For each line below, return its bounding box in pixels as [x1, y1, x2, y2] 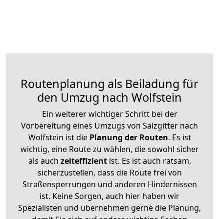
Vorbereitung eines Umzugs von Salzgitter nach [21, 120, 198, 131]
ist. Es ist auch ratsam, [107, 155, 191, 166]
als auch [28, 155, 61, 166]
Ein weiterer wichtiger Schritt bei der [42, 108, 177, 119]
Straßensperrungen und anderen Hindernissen [22, 178, 197, 190]
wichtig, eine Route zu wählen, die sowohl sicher [20, 143, 199, 154]
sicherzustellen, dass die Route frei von [37, 167, 182, 178]
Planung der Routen [87, 131, 168, 143]
